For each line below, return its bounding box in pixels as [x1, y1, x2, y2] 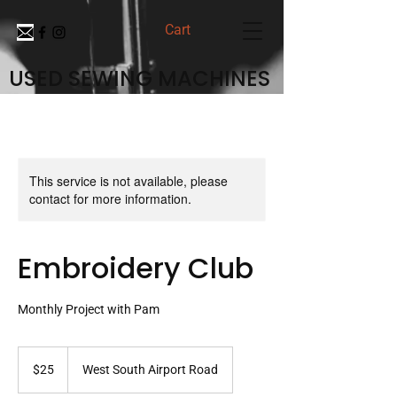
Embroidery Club [18, 248, 253, 288]
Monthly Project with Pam [18, 302, 160, 316]
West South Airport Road [82, 362, 218, 377]
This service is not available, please [29, 172, 228, 190]
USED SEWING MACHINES [9, 64, 270, 93]
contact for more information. [29, 190, 191, 207]
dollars [19, 367, 45, 377]
